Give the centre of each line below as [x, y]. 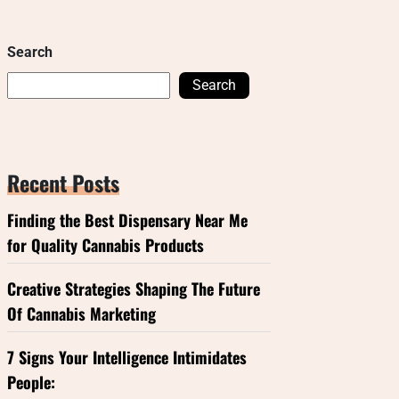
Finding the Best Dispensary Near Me [127, 220]
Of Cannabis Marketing [81, 313]
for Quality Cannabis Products [106, 245]
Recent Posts [63, 183]
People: [31, 382]
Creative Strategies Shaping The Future [134, 289]
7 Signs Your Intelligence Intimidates [127, 357]
